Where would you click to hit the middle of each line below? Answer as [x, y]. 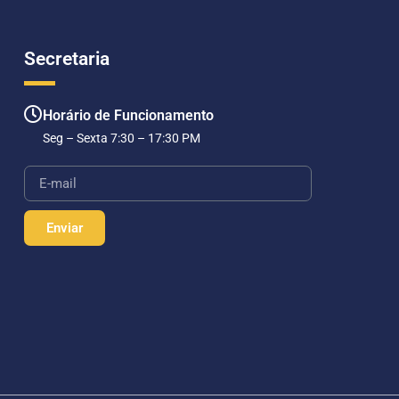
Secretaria [67, 59]
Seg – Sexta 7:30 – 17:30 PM [122, 138]
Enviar [65, 228]
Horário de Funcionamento [129, 116]
